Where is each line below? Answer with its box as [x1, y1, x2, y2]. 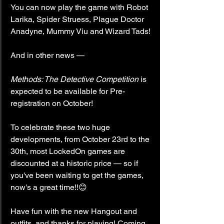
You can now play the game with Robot [10, 2, 150, 12]
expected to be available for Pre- [10, 86, 125, 96]
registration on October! [10, 98, 93, 108]
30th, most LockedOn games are [10, 146, 127, 156]
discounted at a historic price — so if [10, 158, 140, 168]
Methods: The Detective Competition [10, 74, 138, 84]
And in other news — [10, 50, 84, 60]
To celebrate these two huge [10, 122, 112, 132]
